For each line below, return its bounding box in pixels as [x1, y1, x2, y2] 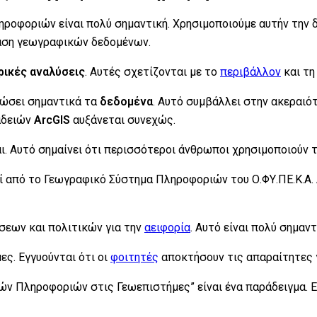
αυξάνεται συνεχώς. [70, 113, 175, 127]
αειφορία [144, 220, 190, 234]
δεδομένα [100, 94, 153, 108]
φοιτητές [110, 250, 158, 264]
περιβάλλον [220, 64, 281, 79]
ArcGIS [34, 113, 70, 127]
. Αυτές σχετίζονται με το [85, 64, 220, 79]
